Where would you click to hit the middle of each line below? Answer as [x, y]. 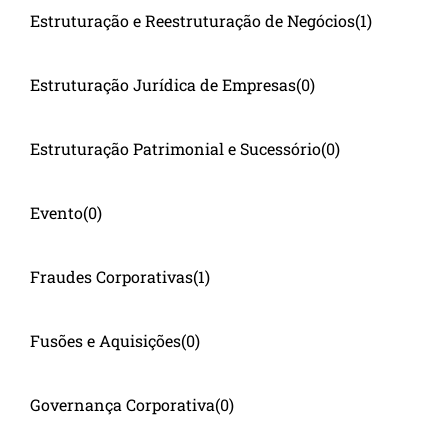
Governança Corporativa [122, 404]
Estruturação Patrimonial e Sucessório [175, 148]
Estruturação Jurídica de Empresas [163, 84]
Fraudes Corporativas [111, 276]
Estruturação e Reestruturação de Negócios [192, 20]
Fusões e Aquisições [105, 340]
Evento [56, 212]
